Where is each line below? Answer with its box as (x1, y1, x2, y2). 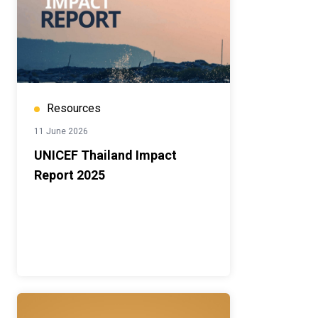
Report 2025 (34, 168, 105, 183)
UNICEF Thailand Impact (34, 148, 177, 163)
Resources (47, 102, 101, 116)
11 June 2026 (34, 126, 88, 137)
